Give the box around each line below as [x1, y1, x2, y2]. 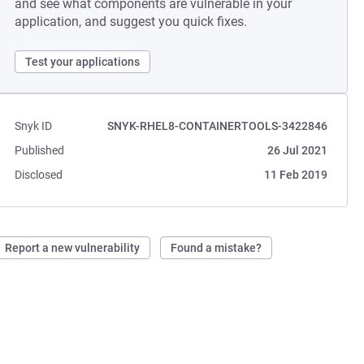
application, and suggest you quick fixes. [15, 14, 248, 29]
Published [15, 144, 65, 157]
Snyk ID [15, 119, 53, 132]
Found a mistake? [171, 241, 262, 254]
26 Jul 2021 [266, 144, 327, 157]
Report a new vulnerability [5, 241, 141, 254]
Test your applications [25, 55, 141, 68]
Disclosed [15, 168, 63, 181]
